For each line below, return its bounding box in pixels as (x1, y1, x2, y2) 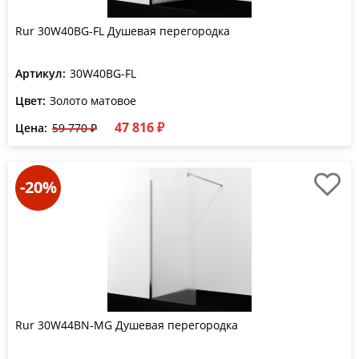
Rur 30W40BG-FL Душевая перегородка (15, 23, 230, 38)
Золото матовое (50, 93, 136, 108)
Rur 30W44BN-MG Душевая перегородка (15, 317, 238, 333)
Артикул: (15, 66, 66, 81)
